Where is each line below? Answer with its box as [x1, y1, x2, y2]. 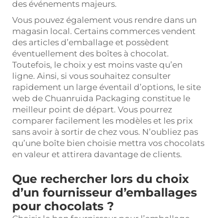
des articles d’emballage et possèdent [12, 37, 169, 47]
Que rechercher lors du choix [12, 171, 189, 186]
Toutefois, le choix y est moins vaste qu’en [12, 59, 182, 70]
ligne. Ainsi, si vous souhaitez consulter [12, 71, 171, 81]
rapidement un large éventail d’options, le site [12, 82, 201, 92]
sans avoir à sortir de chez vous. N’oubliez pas [12, 127, 198, 137]
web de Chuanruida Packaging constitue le [12, 93, 190, 103]
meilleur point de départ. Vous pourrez [12, 104, 172, 114]
